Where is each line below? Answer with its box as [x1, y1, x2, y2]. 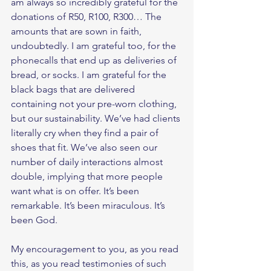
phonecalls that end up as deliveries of [11, 54, 179, 67]
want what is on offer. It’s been [11, 185, 142, 197]
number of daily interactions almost [11, 156, 165, 168]
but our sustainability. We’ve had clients [11, 113, 183, 125]
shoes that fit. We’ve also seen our [11, 142, 160, 154]
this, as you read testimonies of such [11, 258, 169, 270]
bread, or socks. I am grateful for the [11, 69, 169, 81]
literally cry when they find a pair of [11, 127, 161, 139]
